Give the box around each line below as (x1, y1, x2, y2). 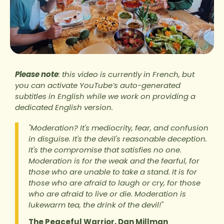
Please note (15, 68, 58, 79)
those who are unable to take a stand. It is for (28, 166, 197, 177)
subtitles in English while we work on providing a (15, 90, 195, 101)
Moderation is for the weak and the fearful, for (28, 155, 199, 166)
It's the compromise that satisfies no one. (28, 144, 181, 155)
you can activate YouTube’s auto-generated (15, 79, 180, 90)
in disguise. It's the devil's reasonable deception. (28, 133, 207, 144)
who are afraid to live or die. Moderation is (28, 188, 186, 199)
